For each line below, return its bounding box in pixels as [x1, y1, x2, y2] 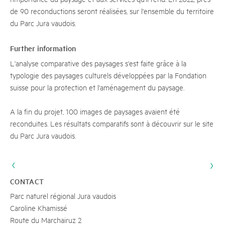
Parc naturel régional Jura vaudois [10, 191, 116, 200]
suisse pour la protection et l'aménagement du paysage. [10, 82, 184, 92]
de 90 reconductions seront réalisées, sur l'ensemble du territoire [10, 6, 214, 16]
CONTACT [10, 176, 44, 186]
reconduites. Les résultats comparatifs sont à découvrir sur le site [10, 119, 213, 128]
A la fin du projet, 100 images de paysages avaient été [10, 106, 180, 116]
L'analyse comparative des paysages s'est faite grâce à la [10, 58, 186, 68]
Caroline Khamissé [10, 203, 67, 212]
